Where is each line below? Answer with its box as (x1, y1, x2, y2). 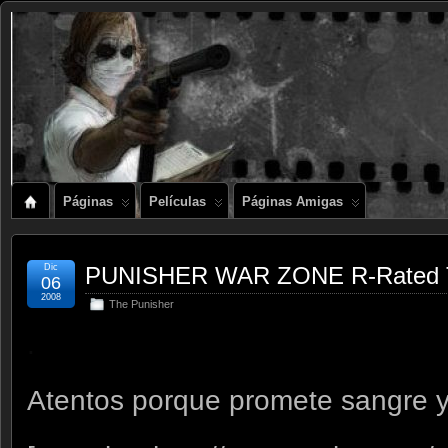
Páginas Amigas (242, 194, 343, 209)
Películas (149, 194, 206, 209)
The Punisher (109, 298, 174, 310)
